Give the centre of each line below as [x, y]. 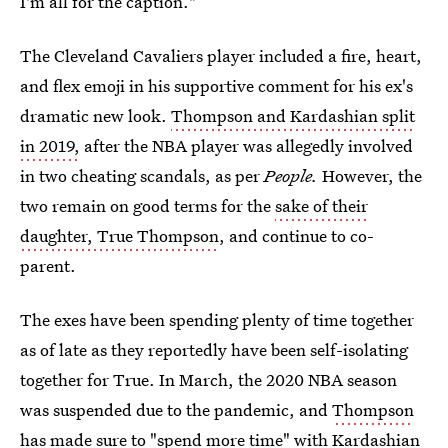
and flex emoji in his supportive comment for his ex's [216, 85]
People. [293, 175]
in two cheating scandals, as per [142, 175]
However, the [372, 175]
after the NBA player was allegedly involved [246, 145]
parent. [48, 265]
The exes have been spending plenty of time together [217, 319]
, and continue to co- [296, 235]
